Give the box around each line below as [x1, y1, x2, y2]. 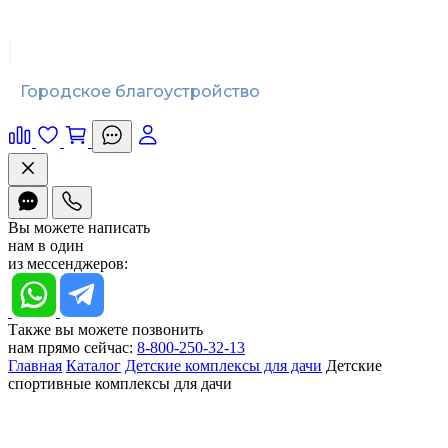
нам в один [8, 237, 84, 254]
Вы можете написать [8, 219, 150, 236]
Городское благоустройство [20, 82, 260, 101]
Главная [8, 357, 62, 374]
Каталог [66, 357, 121, 374]
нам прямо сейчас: [8, 339, 133, 356]
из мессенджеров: [8, 255, 128, 272]
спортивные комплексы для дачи [8, 375, 232, 392]
